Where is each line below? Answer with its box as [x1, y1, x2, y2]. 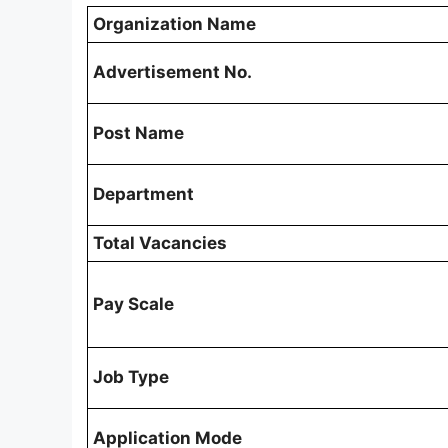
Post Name [93, 122, 184, 143]
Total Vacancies [93, 232, 227, 253]
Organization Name [93, 13, 256, 34]
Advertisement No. [93, 61, 252, 82]
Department [93, 183, 194, 204]
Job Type [93, 366, 169, 387]
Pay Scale [93, 293, 174, 314]
